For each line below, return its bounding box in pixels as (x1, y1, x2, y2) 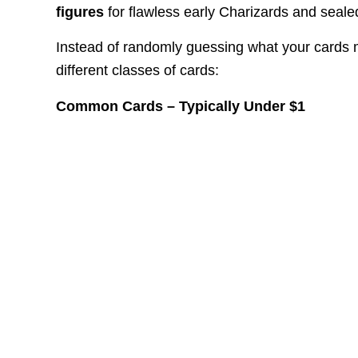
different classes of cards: (56, 62, 220, 79)
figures (56, 4, 105, 21)
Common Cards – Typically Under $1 (56, 97, 306, 114)
